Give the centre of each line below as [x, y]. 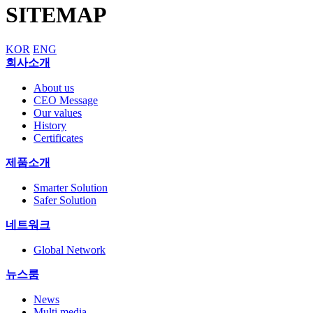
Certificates [58, 138]
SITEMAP [56, 15]
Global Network [70, 249]
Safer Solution [65, 200]
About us [54, 87]
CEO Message [66, 100]
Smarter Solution [71, 187]
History [50, 125]
